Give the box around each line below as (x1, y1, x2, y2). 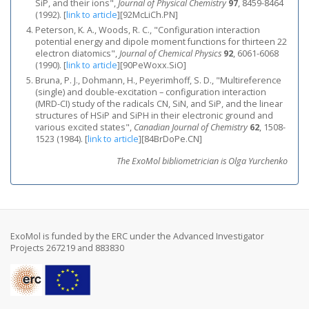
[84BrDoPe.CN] (141, 133, 202, 145)
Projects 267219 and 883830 (10, 242, 124, 254)
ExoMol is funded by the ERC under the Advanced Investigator (10, 230, 264, 242)
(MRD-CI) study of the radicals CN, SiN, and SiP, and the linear (35, 98, 283, 110)
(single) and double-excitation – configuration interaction (35, 86, 266, 98)
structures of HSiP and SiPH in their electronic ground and (35, 110, 273, 121)
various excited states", (35, 121, 134, 133)
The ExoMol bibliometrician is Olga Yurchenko (117, 155, 288, 167)
